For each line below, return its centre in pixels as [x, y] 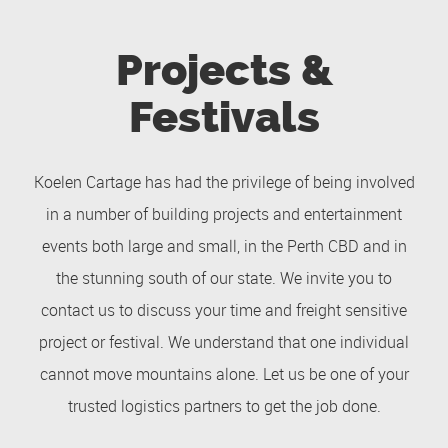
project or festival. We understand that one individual [224, 342]
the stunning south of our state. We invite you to [224, 278]
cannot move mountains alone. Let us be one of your [224, 374]
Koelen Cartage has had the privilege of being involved [224, 182]
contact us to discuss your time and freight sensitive [224, 310]
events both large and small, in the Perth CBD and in [224, 246]
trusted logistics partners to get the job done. [224, 406]
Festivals [224, 116]
